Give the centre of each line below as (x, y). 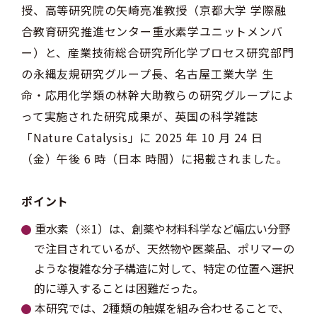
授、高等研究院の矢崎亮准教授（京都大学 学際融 (154, 10)
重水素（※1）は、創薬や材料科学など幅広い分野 (162, 229)
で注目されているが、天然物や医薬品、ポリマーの (164, 248)
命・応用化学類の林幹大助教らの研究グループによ (158, 95)
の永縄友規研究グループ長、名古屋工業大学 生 (148, 74)
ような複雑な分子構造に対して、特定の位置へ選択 (164, 268)
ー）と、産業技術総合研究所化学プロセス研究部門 (158, 52)
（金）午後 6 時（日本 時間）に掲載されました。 (155, 158)
